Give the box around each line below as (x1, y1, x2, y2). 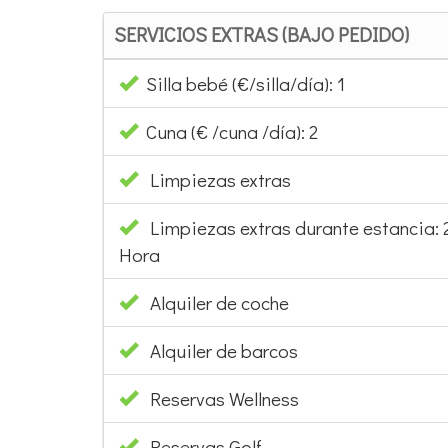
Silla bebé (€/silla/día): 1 (138, 70, 345, 96)
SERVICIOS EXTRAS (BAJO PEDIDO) (114, 20, 409, 47)
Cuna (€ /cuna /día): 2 (138, 118, 318, 144)
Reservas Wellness (150, 385, 299, 411)
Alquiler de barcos (150, 337, 298, 363)
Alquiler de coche (150, 289, 289, 315)
